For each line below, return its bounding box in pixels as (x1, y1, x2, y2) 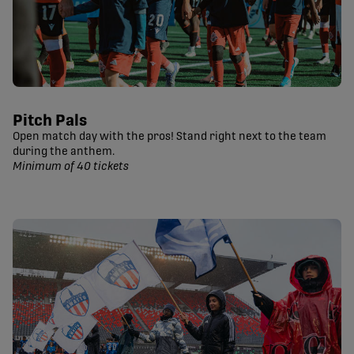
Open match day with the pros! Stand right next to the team (13, 131, 326, 143)
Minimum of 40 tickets (13, 161, 129, 173)
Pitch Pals (13, 113, 87, 130)
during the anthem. (13, 146, 115, 158)
